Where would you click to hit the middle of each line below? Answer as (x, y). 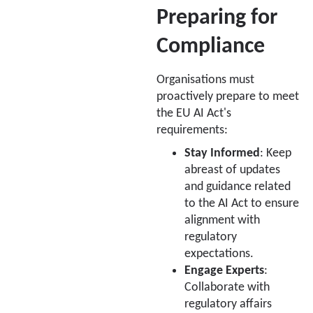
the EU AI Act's (194, 113)
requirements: (192, 130)
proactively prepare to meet (228, 96)
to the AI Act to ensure (242, 203)
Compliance (211, 46)
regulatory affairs (228, 304)
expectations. (219, 254)
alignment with (222, 220)
